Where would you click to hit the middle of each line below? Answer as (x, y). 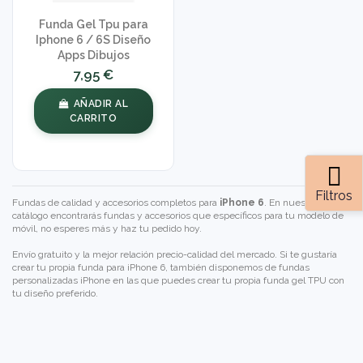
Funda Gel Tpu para (93, 24)
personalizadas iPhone (61, 281)
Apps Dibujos (93, 55)
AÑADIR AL (101, 103)
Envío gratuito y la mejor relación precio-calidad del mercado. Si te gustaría (175, 255)
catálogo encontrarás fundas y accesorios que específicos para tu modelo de (178, 216)
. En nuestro (290, 203)
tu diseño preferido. (55, 294)
